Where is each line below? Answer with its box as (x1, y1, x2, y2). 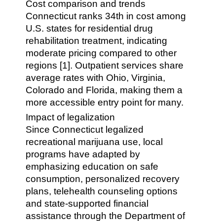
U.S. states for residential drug (26, 23, 153, 34)
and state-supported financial (26, 198, 149, 209)
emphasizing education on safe (26, 161, 159, 172)
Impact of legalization (26, 112, 115, 122)
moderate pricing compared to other (26, 48, 177, 58)
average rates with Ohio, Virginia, (26, 73, 166, 83)
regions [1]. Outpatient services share (26, 60, 184, 71)
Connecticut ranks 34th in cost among (26, 11, 186, 21)
